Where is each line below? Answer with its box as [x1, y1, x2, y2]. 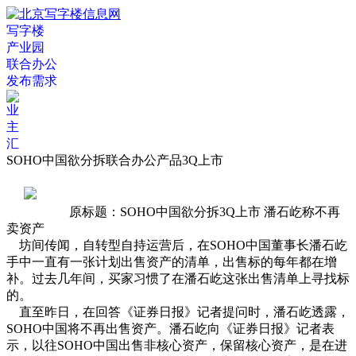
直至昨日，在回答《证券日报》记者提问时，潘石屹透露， [6, 305, 350, 319]
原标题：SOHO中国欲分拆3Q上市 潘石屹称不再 [53, 205, 341, 219]
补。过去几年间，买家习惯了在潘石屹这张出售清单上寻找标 [6, 272, 350, 286]
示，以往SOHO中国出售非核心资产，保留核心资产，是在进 [6, 339, 347, 353]
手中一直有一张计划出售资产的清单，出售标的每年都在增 [6, 255, 337, 269]
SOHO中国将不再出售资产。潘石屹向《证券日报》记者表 [6, 322, 335, 336]
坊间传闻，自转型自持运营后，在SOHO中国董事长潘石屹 [6, 238, 347, 253]
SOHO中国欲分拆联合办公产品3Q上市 [6, 153, 223, 167]
